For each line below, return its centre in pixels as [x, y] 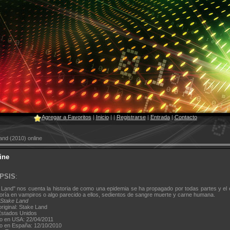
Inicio [102, 117]
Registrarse [131, 117]
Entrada [160, 117]
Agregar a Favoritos [66, 117]
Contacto [186, 117]
